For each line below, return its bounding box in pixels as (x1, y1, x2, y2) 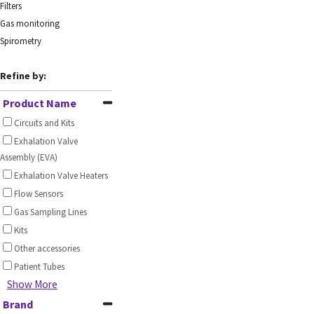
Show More (7, 278, 57, 292)
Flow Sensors (14, 188, 63, 200)
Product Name (3, 96, 76, 111)
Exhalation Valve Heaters (14, 170, 108, 182)
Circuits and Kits (14, 117, 74, 130)
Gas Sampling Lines (14, 206, 87, 219)
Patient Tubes (14, 261, 64, 273)
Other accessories (14, 243, 80, 255)
